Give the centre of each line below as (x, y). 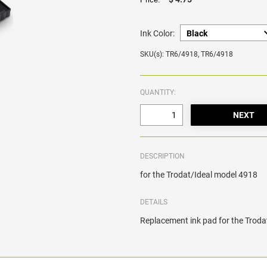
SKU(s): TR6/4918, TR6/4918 (187, 55)
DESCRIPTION (163, 156)
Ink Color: (158, 34)
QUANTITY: (158, 93)
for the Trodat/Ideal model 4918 (199, 175)
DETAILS (154, 202)
